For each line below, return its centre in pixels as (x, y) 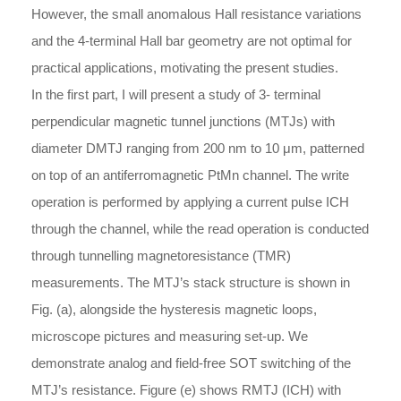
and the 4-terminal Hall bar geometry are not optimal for (192, 41)
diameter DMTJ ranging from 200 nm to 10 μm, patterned (198, 148)
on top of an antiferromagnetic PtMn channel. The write (190, 175)
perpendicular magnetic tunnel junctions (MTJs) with (183, 121)
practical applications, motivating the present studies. (185, 68)
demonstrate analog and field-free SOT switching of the (191, 363)
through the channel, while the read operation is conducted (200, 229)
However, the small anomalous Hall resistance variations (196, 14)
